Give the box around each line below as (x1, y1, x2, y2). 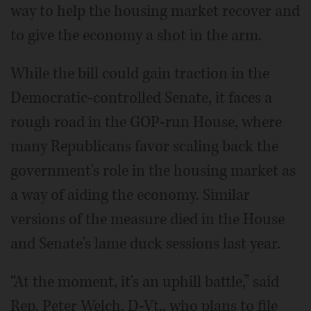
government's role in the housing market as (10, 160, 296, 181)
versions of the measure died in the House (10, 208, 285, 230)
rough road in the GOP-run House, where (10, 111, 282, 133)
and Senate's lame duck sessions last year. (10, 233, 280, 254)
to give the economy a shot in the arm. (10, 24, 262, 46)
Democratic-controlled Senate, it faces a (10, 87, 272, 108)
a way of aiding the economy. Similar (10, 184, 250, 205)
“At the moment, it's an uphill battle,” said (10, 271, 279, 292)
